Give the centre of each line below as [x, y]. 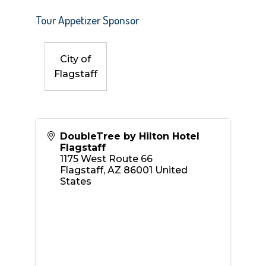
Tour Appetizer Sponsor [87, 20]
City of [76, 59]
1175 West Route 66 [106, 159]
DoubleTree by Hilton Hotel [129, 136]
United [171, 170]
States [75, 181]
